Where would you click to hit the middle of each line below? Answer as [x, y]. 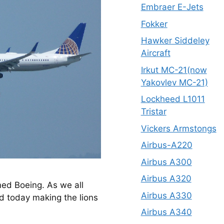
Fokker [154, 24]
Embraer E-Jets [172, 7]
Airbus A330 [166, 195]
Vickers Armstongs [178, 128]
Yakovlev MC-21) [174, 82]
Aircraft [155, 53]
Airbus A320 [166, 178]
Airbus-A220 [166, 145]
